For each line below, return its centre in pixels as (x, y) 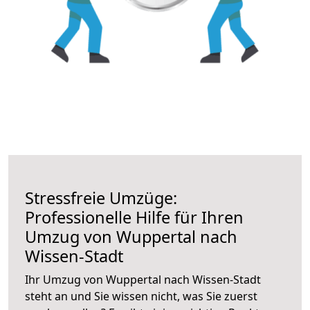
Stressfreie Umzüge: (101, 198)
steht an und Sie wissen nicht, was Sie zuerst (141, 296)
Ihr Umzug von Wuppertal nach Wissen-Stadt (143, 279)
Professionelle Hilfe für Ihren (134, 217)
